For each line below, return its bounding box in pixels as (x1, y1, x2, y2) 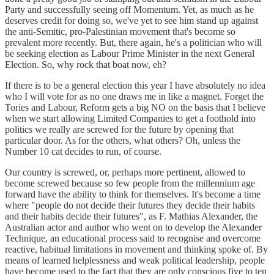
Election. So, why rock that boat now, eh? (5, 59, 166, 70)
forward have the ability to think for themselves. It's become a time (5, 188, 261, 199)
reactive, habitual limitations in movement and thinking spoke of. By (5, 243, 268, 254)
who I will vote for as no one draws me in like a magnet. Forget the (5, 91, 264, 102)
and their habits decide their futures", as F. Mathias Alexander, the (5, 210, 257, 221)
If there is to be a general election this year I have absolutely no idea (5, 80, 265, 91)
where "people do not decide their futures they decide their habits (5, 199, 255, 210)
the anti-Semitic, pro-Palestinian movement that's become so (5, 26, 235, 37)
